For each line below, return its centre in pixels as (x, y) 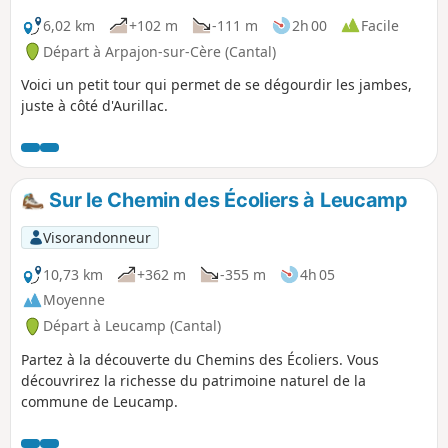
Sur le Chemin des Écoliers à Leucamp (226, 200)
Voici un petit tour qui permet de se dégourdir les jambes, (216, 85)
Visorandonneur (96, 237)
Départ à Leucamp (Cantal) (132, 326)
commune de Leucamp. (99, 402)
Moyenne (74, 300)
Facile (380, 25)
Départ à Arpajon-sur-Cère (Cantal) (159, 51)
